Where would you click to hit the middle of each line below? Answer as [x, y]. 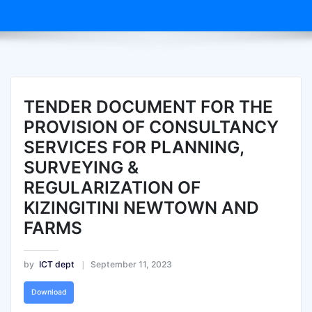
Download [49, 292]
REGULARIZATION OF [112, 188]
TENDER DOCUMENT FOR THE [148, 107]
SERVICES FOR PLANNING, [133, 147]
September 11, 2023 [131, 264]
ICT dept [56, 264]
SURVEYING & [81, 167]
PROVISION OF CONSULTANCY [151, 127]
